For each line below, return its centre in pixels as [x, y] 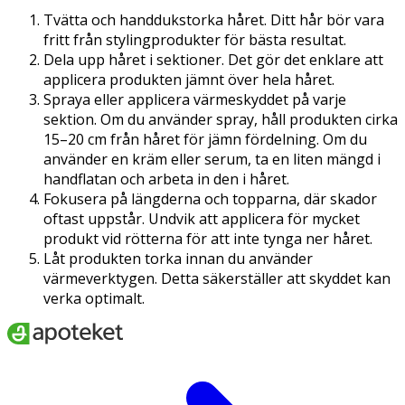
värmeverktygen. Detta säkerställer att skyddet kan [217, 278]
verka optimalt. [94, 298]
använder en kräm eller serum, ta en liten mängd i [212, 159]
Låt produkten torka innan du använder [178, 258]
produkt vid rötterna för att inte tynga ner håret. [208, 238]
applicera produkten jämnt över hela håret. [189, 79]
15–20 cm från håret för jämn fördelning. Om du [205, 139]
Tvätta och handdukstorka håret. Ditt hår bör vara [214, 19]
